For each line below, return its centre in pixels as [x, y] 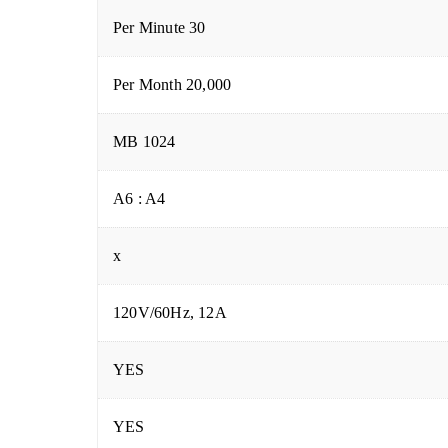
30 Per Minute [197, 28]
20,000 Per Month [209, 85]
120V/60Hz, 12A [170, 313]
